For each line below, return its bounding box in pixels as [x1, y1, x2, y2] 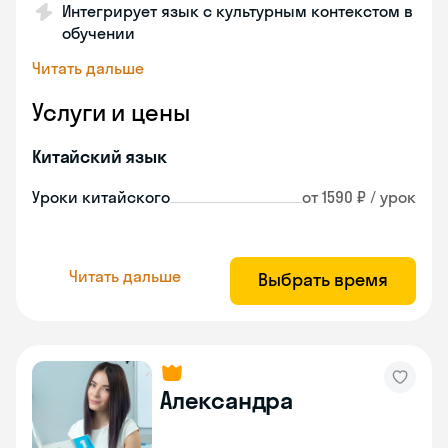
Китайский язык [32, 145, 167, 168]
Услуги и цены [32, 97, 190, 127]
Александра [160, 385, 293, 415]
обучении [62, 23, 135, 43]
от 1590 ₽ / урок [302, 187, 416, 207]
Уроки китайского [32, 187, 170, 207]
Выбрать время [258, 268, 388, 291]
